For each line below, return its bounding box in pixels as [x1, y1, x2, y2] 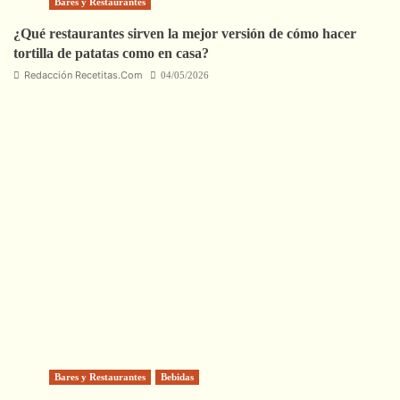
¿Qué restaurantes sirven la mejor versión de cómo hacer [13, 25, 356, 41]
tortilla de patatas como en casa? [13, 45, 209, 61]
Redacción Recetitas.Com [24, 68, 143, 81]
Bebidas [161, 371, 194, 382]
